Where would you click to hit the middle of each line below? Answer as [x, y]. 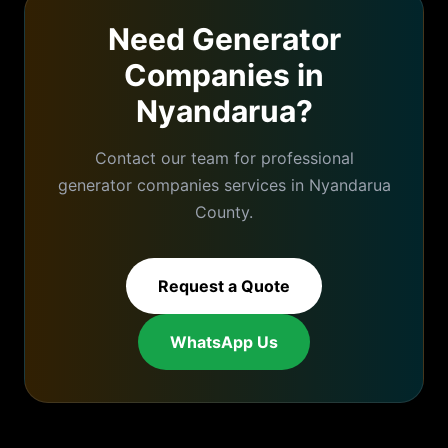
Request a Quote [224, 286]
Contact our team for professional [224, 158]
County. [224, 212]
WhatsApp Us [224, 342]
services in [263, 185]
